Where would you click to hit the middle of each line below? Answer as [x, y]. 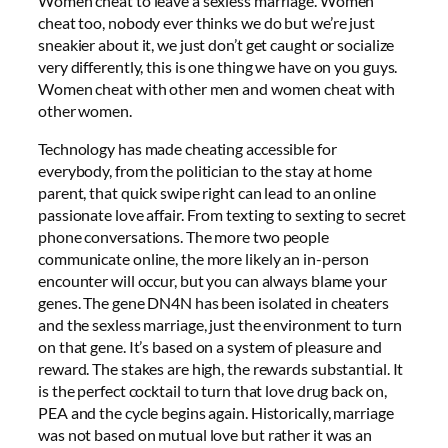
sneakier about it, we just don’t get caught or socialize [216, 44]
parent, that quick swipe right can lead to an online [207, 193]
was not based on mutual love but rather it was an [205, 435]
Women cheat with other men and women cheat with [217, 88]
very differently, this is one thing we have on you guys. [218, 66]
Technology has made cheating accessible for [187, 149]
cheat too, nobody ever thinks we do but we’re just [206, 22]
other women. [85, 110]
